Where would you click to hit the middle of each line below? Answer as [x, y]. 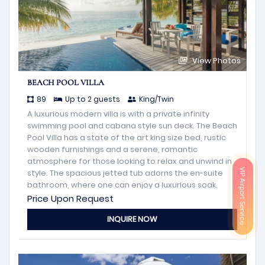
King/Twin [156, 99]
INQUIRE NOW [132, 219]
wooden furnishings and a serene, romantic [112, 149]
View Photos [216, 60]
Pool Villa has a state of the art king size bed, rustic [127, 137]
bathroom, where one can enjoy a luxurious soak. [122, 185]
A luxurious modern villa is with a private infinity [118, 114]
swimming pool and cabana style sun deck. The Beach [132, 125]
